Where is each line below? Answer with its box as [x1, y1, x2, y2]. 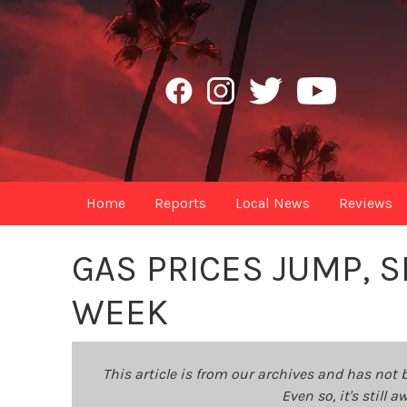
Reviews [339, 194, 393, 212]
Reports [154, 194, 207, 212]
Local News [235, 194, 311, 212]
